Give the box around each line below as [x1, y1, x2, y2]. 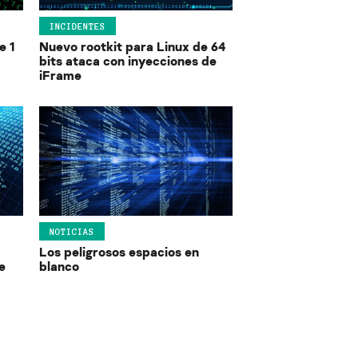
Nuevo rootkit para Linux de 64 [38, 38, 226, 55]
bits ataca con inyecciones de [38, 53, 217, 70]
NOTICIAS [49, 226, 94, 237]
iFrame [38, 67, 82, 84]
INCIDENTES [49, 21, 105, 31]
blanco [38, 258, 79, 275]
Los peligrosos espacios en [38, 244, 199, 261]
